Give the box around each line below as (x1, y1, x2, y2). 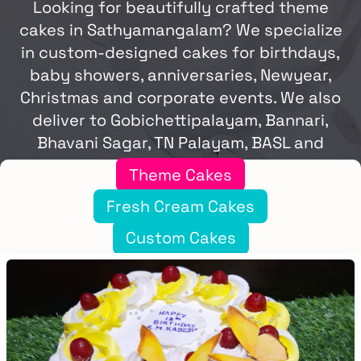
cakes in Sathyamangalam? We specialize (19, 19, 342, 40)
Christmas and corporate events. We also (20, 86, 341, 108)
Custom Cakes (125, 226, 236, 248)
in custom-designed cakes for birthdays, (21, 41, 340, 63)
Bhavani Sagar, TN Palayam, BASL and (37, 131, 324, 153)
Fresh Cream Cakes (106, 196, 255, 218)
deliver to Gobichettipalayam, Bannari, (32, 109, 329, 131)
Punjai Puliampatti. (109, 154, 252, 176)
